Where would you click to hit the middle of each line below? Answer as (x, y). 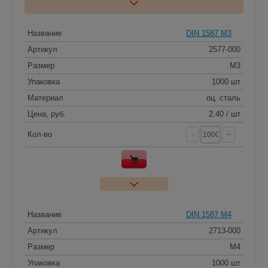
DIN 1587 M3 (209, 33)
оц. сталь (223, 98)
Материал (45, 98)
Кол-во (40, 134)
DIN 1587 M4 (209, 214)
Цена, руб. (47, 114)
